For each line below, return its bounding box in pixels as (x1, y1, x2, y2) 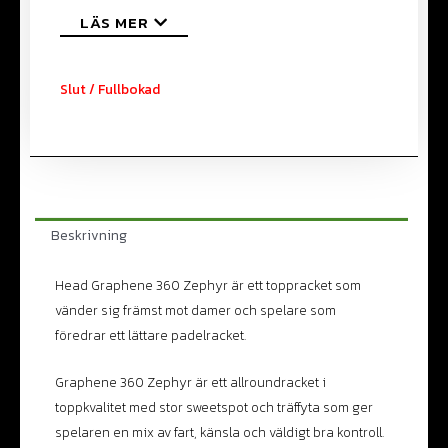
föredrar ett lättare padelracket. (55, 324, 246, 345)
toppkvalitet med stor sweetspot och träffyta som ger (55, 396, 373, 417)
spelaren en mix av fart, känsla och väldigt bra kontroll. (55, 421, 384, 442)
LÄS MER (80, 11, 149, 35)
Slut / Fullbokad (60, 79, 160, 100)
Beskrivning (51, 224, 128, 245)
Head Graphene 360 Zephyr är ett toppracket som (55, 274, 361, 295)
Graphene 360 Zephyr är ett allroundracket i (55, 371, 326, 392)
